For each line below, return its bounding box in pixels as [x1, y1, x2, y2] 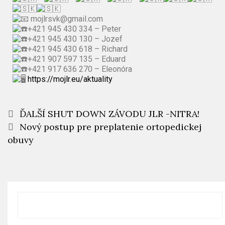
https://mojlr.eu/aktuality [28, 74, 113, 84]
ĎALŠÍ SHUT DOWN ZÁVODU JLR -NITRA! [19, 108, 199, 120]
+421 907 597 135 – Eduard [28, 54, 126, 64]
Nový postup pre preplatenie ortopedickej [19, 121, 201, 133]
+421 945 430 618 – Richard [28, 44, 128, 54]
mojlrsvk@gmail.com [29, 14, 103, 24]
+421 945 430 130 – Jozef [28, 34, 123, 44]
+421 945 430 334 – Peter [28, 24, 121, 34]
